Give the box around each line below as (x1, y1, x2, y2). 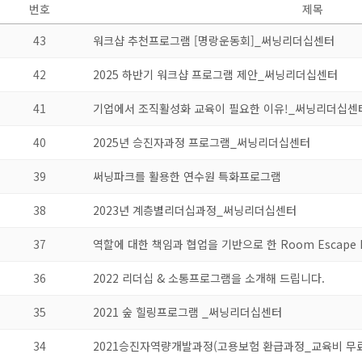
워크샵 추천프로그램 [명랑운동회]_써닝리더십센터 (93, 32, 335, 48)
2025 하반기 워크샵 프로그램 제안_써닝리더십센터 (93, 66, 338, 82)
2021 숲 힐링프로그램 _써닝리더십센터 (93, 304, 282, 320)
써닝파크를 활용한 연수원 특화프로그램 (93, 168, 281, 184)
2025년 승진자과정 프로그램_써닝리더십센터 (93, 134, 310, 150)
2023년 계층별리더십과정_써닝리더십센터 (93, 202, 297, 218)
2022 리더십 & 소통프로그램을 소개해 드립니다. (93, 270, 325, 286)
